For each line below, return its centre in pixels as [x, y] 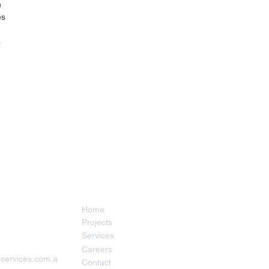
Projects [97, 222]
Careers [97, 249]
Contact [96, 262]
